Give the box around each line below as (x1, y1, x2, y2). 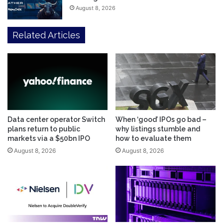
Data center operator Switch (7, 115, 105, 123)
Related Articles (12, 30, 80, 41)
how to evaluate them (115, 134, 191, 142)
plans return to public (7, 124, 80, 133)
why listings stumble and (115, 124, 200, 133)
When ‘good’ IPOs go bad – (115, 115, 207, 123)
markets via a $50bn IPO (7, 134, 90, 142)
